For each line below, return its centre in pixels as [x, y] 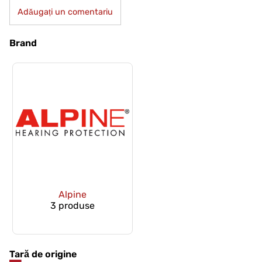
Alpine [72, 195]
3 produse [72, 206]
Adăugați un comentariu [65, 12]
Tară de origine [43, 254]
